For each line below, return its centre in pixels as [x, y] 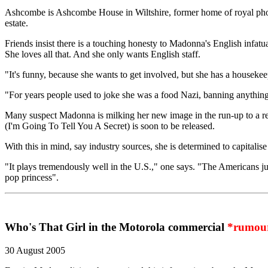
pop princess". [32, 178]
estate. [16, 23]
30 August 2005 [35, 250]
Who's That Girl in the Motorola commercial [116, 227]
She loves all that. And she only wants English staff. [103, 54]
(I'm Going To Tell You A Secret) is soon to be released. [110, 126]
